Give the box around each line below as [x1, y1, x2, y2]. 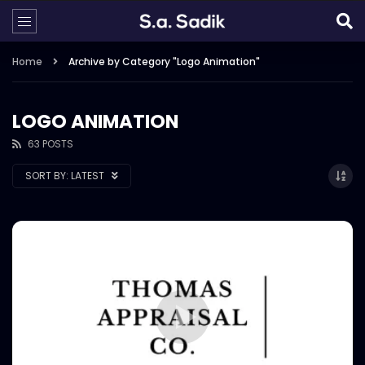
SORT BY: [25, 169, 68, 182]
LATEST [71, 169, 107, 182]
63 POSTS [28, 137, 73, 151]
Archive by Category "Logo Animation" [68, 55, 260, 68]
